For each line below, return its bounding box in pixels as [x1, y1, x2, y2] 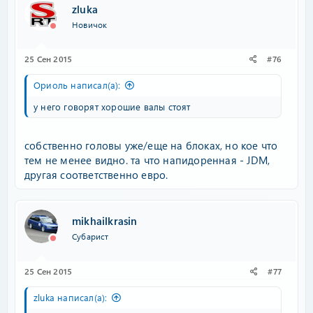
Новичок [72, 18, 108, 30]
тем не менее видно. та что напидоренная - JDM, [24, 152, 270, 167]
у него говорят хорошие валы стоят [34, 101, 191, 112]
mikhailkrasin [72, 214, 138, 228]
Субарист [72, 231, 109, 242]
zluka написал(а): [34, 291, 108, 303]
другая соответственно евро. [24, 167, 168, 182]
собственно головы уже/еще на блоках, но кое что [24, 138, 278, 152]
